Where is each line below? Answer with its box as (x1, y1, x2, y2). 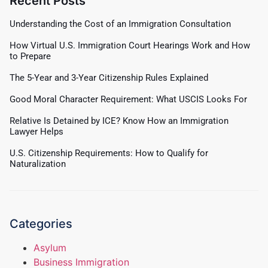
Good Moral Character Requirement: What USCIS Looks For (10, 94, 247, 105)
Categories (10, 217, 72, 232)
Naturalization (10, 159, 66, 170)
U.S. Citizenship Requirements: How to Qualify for (10, 148, 208, 159)
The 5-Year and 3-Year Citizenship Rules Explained (10, 72, 208, 84)
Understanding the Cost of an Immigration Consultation (10, 19, 231, 30)
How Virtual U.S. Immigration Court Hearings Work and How (10, 40, 250, 51)
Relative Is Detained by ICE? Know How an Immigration (10, 115, 229, 127)
